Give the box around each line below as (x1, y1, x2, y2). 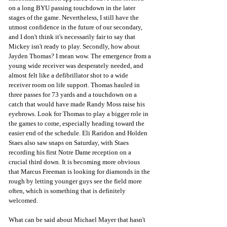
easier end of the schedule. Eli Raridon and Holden (9, 129, 149, 137)
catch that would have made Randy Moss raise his (9, 100, 146, 108)
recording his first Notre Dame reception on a (9, 148, 133, 156)
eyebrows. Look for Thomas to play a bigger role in (9, 109, 150, 118)
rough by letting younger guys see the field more (9, 177, 143, 185)
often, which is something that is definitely (9, 186, 127, 195)
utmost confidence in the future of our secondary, (9, 23, 144, 31)
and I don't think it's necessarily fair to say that (9, 32, 137, 41)
